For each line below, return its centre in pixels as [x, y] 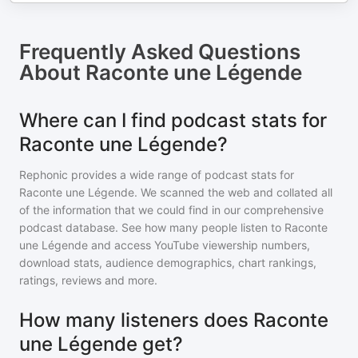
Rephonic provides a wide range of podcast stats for [157, 175]
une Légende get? [101, 344]
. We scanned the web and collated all [233, 192]
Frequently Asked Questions [160, 52]
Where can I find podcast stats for [173, 120]
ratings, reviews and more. [88, 280]
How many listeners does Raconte [174, 320]
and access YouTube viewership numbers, [201, 245]
